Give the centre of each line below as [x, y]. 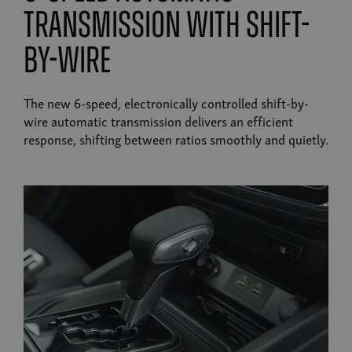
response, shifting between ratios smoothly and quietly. [176, 138]
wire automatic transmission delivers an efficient [158, 120]
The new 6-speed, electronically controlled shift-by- [166, 102]
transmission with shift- [167, 27]
